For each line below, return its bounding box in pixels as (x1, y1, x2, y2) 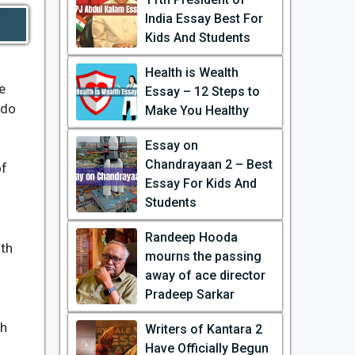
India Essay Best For (144, 11, 263, 26)
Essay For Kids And (144, 176, 257, 191)
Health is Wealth (144, 65, 239, 80)
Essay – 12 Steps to (144, 84, 260, 99)
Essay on (144, 138, 198, 153)
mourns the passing (144, 249, 261, 264)
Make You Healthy (144, 103, 249, 118)
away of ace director (144, 268, 265, 283)
